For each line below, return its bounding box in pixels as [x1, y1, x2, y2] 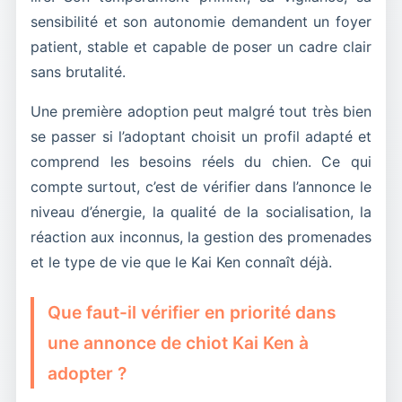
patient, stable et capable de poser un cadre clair [31, 37, 371, 56]
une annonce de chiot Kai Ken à [48, 331, 309, 354]
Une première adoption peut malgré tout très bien [31, 101, 371, 120]
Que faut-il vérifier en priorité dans [48, 301, 336, 323]
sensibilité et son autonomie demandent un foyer [31, 12, 371, 31]
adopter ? [48, 362, 127, 384]
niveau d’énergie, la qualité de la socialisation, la [31, 202, 371, 221]
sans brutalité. [31, 62, 126, 81]
